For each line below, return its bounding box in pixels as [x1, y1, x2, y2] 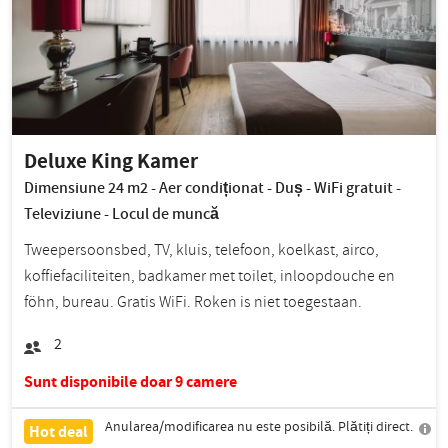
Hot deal [29, 421, 88, 443]
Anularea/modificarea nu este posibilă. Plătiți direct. [105, 417, 413, 437]
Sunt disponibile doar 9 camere [24, 371, 237, 393]
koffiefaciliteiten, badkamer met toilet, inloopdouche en [24, 265, 395, 288]
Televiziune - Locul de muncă [24, 203, 219, 226]
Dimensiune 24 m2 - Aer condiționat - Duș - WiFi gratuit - [24, 177, 401, 200]
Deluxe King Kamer [24, 147, 198, 175]
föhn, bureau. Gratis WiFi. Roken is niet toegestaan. [24, 291, 362, 314]
